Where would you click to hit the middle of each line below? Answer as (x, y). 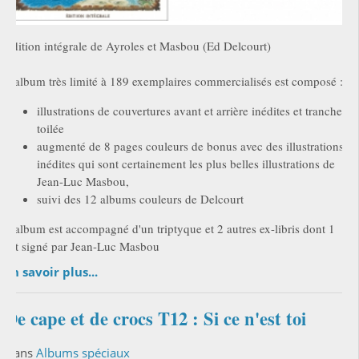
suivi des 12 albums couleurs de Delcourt (140, 199)
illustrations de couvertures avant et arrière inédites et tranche (189, 111)
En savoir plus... (51, 272)
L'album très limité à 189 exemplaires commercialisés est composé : (173, 81)
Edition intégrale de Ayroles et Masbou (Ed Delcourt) (137, 46)
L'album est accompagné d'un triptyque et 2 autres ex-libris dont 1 (169, 229)
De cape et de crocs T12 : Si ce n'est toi (155, 319)
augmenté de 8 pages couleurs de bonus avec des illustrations (190, 146)
